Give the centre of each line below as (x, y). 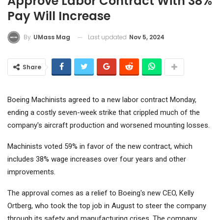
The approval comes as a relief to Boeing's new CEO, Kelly (101, 193)
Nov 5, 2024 (147, 37)
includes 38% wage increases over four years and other (97, 159)
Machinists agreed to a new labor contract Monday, (113, 100)
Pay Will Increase (59, 16)
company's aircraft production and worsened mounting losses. (109, 125)
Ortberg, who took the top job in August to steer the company (107, 206)
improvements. (31, 172)
